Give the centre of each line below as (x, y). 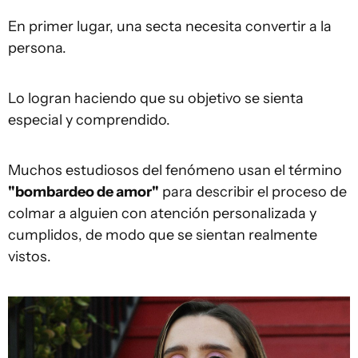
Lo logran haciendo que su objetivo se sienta (156, 98)
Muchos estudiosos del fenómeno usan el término (175, 170)
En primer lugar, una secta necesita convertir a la (170, 26)
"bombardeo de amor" (84, 191)
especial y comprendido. (89, 119)
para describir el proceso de (253, 191)
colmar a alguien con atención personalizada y (162, 213)
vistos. (30, 256)
